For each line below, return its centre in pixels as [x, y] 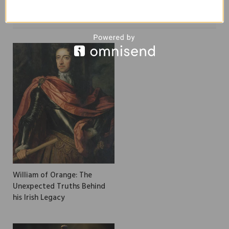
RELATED [36, 18]
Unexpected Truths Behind [59, 186]
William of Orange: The [52, 175]
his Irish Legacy [39, 198]
